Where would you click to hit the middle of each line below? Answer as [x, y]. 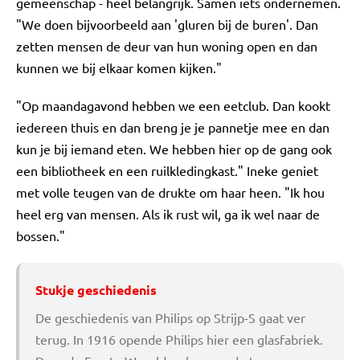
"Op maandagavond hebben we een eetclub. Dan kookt [173, 105]
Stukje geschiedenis [96, 289]
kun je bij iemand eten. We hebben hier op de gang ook [174, 148]
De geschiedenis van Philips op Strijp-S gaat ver [170, 317]
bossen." [41, 235]
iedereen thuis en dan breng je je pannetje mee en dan [173, 127]
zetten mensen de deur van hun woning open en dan [167, 45]
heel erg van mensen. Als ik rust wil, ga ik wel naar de [168, 213]
